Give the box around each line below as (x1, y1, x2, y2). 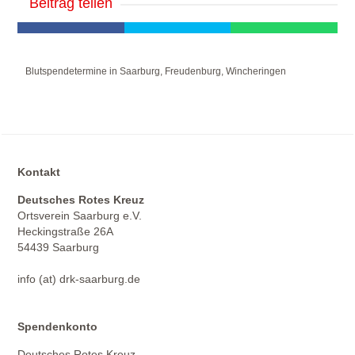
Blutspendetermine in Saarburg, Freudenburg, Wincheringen (25, 66, 287, 77)
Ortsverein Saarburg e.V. (17, 209, 143, 222)
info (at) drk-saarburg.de (17, 273, 141, 285)
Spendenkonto (17, 320, 98, 333)
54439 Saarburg (17, 241, 100, 254)
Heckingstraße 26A (17, 225, 114, 238)
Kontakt (17, 166, 61, 178)
